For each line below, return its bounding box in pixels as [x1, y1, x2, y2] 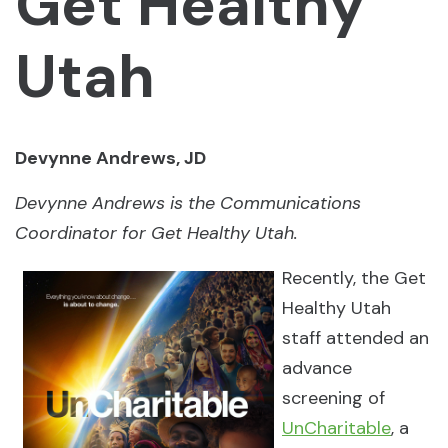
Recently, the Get [282, 266, 426, 290]
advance [282, 356, 352, 380]
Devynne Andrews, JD [15, 146, 206, 170]
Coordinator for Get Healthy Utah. [15, 221, 298, 245]
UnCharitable [282, 416, 391, 440]
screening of [282, 386, 385, 410]
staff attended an [282, 326, 429, 350]
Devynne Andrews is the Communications [15, 191, 361, 215]
